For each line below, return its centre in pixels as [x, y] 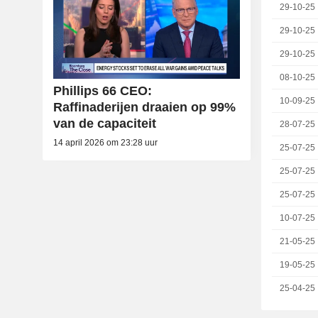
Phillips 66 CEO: [102, 91]
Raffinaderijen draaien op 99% [144, 108]
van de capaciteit [104, 124]
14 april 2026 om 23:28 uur [105, 143]
